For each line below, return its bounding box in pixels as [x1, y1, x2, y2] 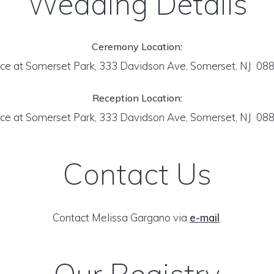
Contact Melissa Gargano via [53, 211, 190, 224]
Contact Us [62, 155, 212, 192]
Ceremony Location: [92, 40, 182, 53]
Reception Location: [92, 92, 182, 104]
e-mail [190, 211, 220, 224]
